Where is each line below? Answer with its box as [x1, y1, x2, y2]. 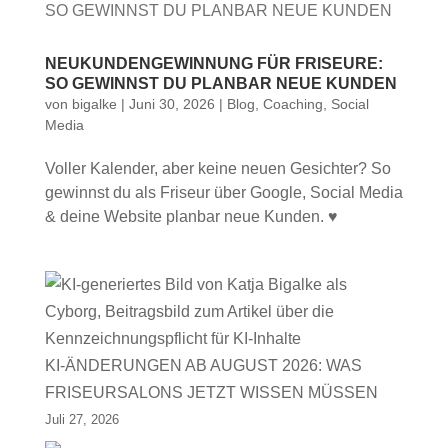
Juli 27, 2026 [44, 412, 119, 427]
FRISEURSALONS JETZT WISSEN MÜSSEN [44, 384, 378, 401]
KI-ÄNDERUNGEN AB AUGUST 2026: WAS [44, 357, 362, 374]
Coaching [262, 96, 323, 112]
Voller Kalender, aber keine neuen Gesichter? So [44, 160, 391, 177]
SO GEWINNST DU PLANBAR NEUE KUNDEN [44, 75, 397, 92]
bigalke [71, 96, 117, 112]
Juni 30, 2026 [128, 96, 215, 112]
